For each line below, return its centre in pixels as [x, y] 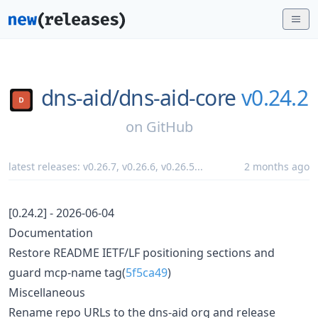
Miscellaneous [47, 292]
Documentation [51, 232]
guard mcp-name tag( [67, 272]
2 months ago [277, 166]
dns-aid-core [177, 98]
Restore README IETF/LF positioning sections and [142, 252]
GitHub [169, 126]
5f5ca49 [147, 272]
